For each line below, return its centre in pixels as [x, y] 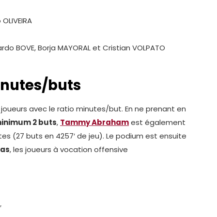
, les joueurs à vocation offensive [69, 149]
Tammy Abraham [94, 122]
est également [157, 122]
